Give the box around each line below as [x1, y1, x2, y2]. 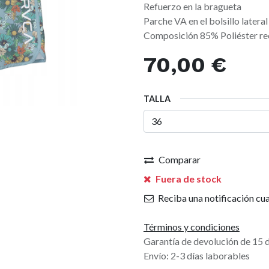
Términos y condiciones [144, 221, 240, 233]
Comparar [159, 153, 201, 165]
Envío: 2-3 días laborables [144, 250, 250, 262]
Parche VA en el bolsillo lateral [144, 15, 268, 27]
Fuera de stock [154, 172, 222, 184]
